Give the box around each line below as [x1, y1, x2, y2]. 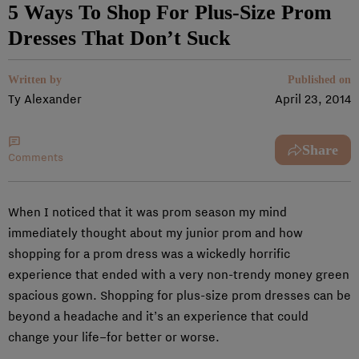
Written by [8, 74, 62, 86]
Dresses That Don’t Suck [8, 26, 230, 50]
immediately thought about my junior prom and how [8, 225, 303, 240]
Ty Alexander [8, 91, 82, 107]
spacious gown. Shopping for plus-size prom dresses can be [8, 288, 351, 303]
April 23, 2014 [275, 91, 351, 107]
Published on [288, 74, 351, 86]
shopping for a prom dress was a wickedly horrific [8, 246, 290, 261]
